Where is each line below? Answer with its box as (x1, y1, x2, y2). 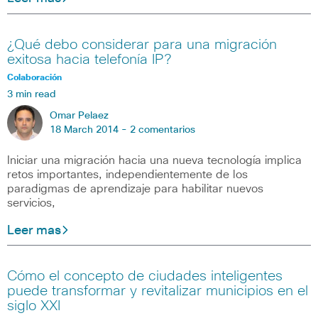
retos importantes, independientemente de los (7, 168, 248, 180)
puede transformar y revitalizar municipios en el (7, 284, 308, 299)
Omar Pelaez (50, 110, 109, 121)
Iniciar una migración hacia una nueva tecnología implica (7, 154, 302, 166)
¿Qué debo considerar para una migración (7, 37, 277, 52)
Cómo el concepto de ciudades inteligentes (7, 269, 283, 284)
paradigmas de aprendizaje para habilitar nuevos (7, 182, 263, 194)
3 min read (7, 89, 56, 99)
